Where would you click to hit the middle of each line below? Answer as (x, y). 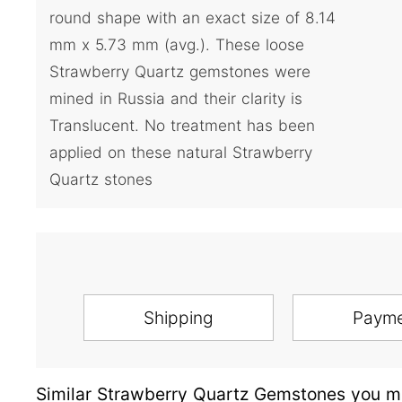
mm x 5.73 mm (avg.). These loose (177, 45)
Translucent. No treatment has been (182, 126)
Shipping (178, 318)
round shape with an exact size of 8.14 (192, 18)
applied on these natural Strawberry (181, 153)
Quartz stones (101, 179)
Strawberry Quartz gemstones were (180, 72)
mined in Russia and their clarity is (176, 99)
